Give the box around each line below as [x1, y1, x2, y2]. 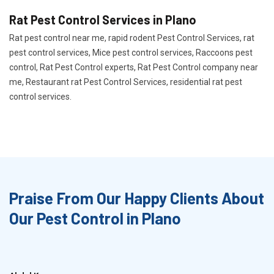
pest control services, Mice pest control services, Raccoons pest [9, 48, 253, 57]
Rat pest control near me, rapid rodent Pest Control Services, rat [9, 33, 254, 43]
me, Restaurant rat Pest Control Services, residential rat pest [9, 77, 242, 87]
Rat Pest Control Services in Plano [9, 12, 196, 27]
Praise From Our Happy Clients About [9, 188, 264, 207]
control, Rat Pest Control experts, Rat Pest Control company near [9, 62, 258, 72]
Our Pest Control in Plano [9, 209, 181, 228]
